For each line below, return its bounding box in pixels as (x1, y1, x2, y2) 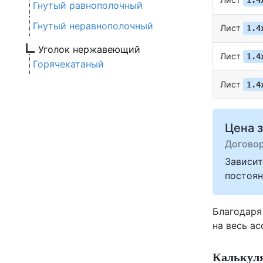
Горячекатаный (33, 58, 104, 70)
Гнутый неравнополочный (33, 20, 153, 32)
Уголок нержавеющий (38, 43, 140, 56)
